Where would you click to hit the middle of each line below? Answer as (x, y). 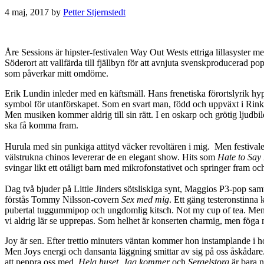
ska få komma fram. (43, 125)
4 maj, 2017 (27, 12)
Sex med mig (145, 199)
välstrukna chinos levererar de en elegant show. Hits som (111, 157)
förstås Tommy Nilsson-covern (63, 199)
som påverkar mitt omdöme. (57, 73)
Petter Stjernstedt (94, 12)
